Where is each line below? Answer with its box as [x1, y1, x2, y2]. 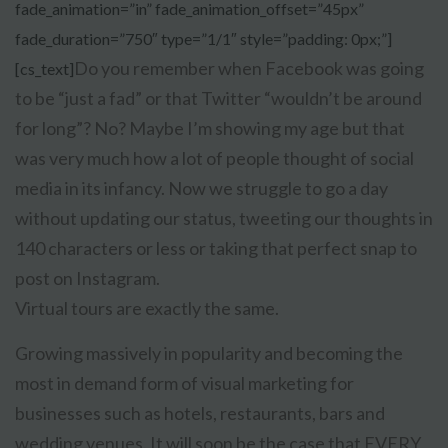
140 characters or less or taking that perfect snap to [15, 237, 417, 260]
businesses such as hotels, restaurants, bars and [15, 402, 385, 425]
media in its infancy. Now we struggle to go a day [15, 177, 388, 200]
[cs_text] [15, 59, 74, 79]
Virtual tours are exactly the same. [15, 297, 279, 320]
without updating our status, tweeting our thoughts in [15, 207, 433, 230]
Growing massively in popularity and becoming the [15, 342, 403, 365]
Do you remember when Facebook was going [74, 57, 424, 80]
